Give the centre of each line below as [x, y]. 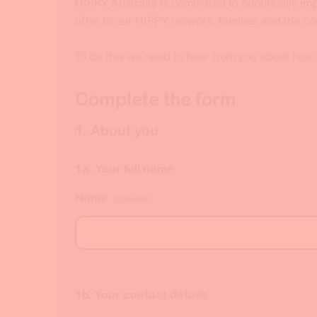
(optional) [131, 199]
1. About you [116, 131]
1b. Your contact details [141, 295]
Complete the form [155, 99]
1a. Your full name [124, 169]
